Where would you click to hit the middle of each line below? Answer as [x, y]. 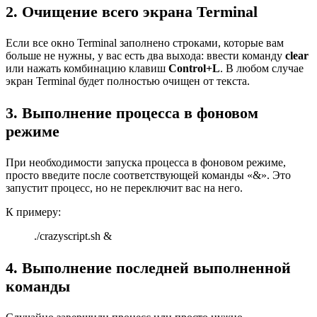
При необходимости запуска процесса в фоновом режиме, [146, 163]
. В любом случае [262, 69]
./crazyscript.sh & [73, 236]
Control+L [194, 69]
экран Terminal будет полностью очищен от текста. [128, 81]
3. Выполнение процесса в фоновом [132, 113]
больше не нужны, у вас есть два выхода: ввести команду [145, 56]
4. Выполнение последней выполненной [148, 267]
